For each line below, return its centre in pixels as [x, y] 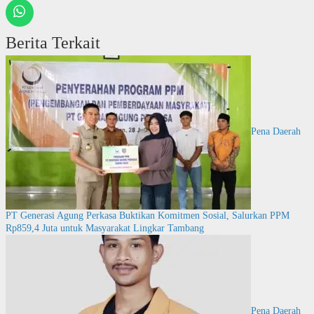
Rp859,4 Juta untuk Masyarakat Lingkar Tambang [104, 228]
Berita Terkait [53, 42]
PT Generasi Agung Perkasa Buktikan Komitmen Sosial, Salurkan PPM [147, 215]
